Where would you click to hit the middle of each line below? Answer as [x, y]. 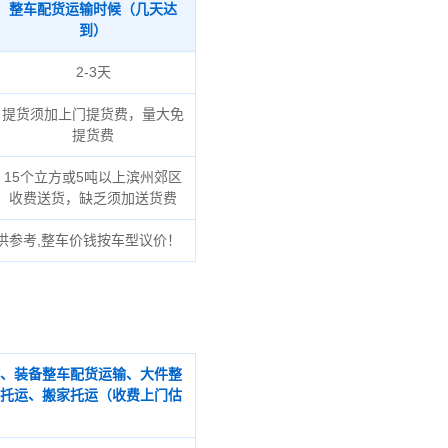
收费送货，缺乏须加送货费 [93, 198]
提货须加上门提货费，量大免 [93, 114]
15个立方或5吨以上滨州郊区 [93, 177]
